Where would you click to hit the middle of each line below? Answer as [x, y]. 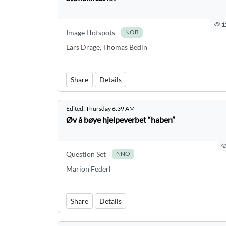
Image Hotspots [91, 33]
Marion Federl [89, 169]
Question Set [86, 154]
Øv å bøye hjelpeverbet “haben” [121, 119]
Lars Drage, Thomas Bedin [107, 47]
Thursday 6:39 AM [110, 109]
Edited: [76, 109]
